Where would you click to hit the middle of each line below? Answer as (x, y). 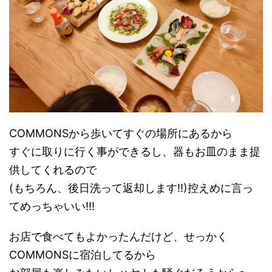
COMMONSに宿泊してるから (83, 254)
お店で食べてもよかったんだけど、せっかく (118, 236)
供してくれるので (53, 169)
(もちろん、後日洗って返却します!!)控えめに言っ (131, 188)
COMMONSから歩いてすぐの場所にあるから (121, 133)
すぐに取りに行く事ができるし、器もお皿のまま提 (135, 151)
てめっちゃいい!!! (52, 206)
